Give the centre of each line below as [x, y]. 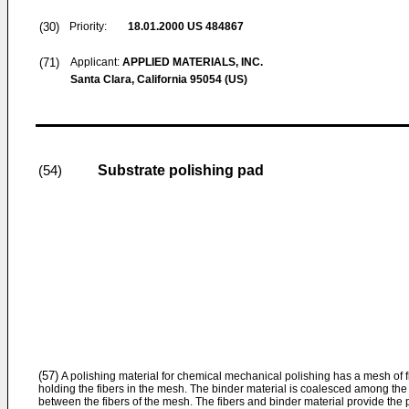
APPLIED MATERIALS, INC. [193, 62]
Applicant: [96, 62]
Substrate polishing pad [181, 170]
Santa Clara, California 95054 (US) [159, 79]
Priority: [88, 26]
